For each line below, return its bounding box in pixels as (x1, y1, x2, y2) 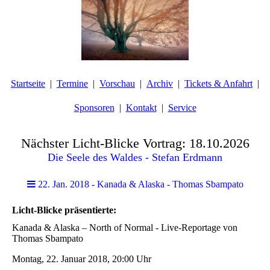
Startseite (11, 78, 45, 89)
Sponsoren (74, 102, 115, 113)
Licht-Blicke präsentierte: (12, 205, 116, 215)
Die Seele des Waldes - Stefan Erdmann (48, 151, 222, 163)
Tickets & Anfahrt (184, 78, 253, 89)
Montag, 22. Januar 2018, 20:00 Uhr (12, 254, 151, 265)
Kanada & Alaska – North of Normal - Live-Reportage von (12, 222, 237, 233)
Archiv (146, 78, 173, 89)
